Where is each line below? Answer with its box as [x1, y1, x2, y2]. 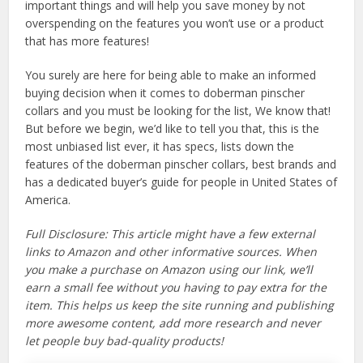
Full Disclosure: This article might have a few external [25, 226, 316, 242]
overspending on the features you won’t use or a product [25, 15, 325, 32]
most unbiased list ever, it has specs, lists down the [25, 139, 295, 155]
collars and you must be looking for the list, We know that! [25, 103, 331, 119]
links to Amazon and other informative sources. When [25, 244, 318, 260]
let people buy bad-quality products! [25, 333, 224, 349]
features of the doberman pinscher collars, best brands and [25, 156, 337, 173]
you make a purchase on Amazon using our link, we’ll [25, 262, 314, 278]
